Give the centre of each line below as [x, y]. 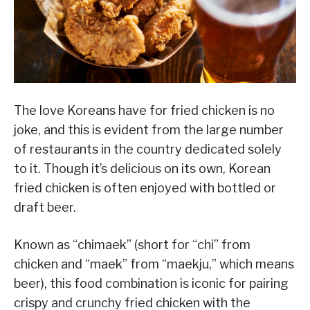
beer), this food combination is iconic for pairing [151, 284]
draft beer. [45, 208]
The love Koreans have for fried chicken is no [144, 111]
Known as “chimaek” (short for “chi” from [132, 245]
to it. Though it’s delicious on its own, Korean [142, 169]
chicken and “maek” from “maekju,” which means [154, 264]
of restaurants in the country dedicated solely [148, 149]
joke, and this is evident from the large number [149, 130]
